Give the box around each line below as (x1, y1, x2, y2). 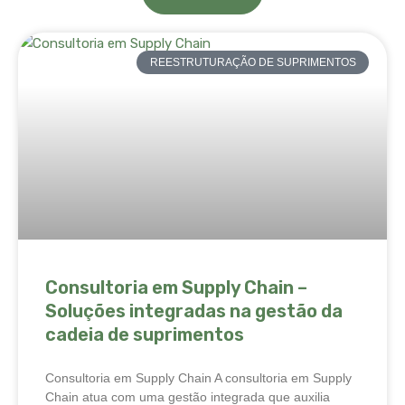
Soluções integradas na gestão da (45, 299, 343, 322)
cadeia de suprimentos (45, 323, 244, 345)
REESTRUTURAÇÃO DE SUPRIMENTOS (149, 55, 356, 69)
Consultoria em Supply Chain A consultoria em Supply (45, 370, 352, 385)
